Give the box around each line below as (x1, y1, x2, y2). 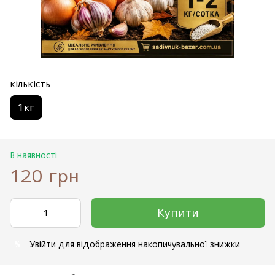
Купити (157, 206, 199, 219)
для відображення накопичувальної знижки (56, 238, 240, 249)
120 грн (10, 165, 79, 186)
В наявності (10, 149, 57, 160)
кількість (10, 77, 50, 89)
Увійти (29, 238, 56, 249)
